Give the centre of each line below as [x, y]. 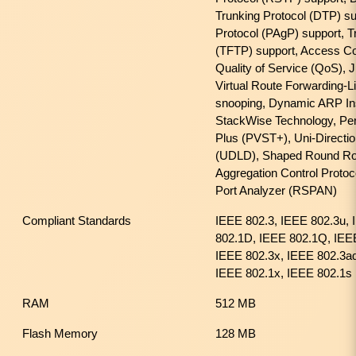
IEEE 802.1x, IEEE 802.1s [284, 273]
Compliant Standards [77, 221]
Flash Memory [60, 333]
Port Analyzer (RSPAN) [276, 190]
